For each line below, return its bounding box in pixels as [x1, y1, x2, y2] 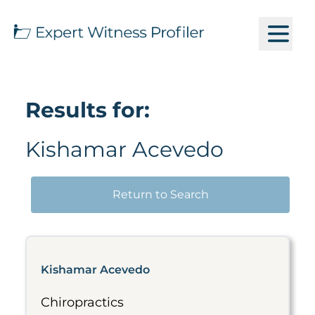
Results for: [25, 97, 150, 123]
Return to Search [112, 188, 209, 201]
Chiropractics [41, 295, 124, 310]
